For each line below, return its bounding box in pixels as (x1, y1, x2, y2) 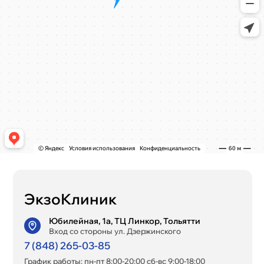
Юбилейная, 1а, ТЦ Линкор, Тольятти (48, 215, 200, 226)
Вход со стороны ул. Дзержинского (48, 226, 181, 236)
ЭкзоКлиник (24, 189, 117, 208)
